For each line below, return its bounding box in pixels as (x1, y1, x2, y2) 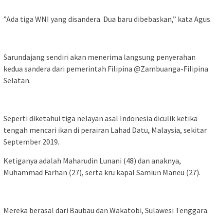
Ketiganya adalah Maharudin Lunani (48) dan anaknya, (3, 155, 181, 165)
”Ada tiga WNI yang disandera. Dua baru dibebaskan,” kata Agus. (3, 14, 212, 24)
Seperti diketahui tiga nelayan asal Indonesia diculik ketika (3, 113, 198, 123)
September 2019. (3, 136, 59, 146)
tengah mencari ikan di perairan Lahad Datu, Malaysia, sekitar (3, 125, 207, 135)
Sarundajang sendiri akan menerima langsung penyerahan (3, 52, 196, 62)
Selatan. (3, 75, 31, 85)
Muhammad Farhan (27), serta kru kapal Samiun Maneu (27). (3, 167, 200, 177)
